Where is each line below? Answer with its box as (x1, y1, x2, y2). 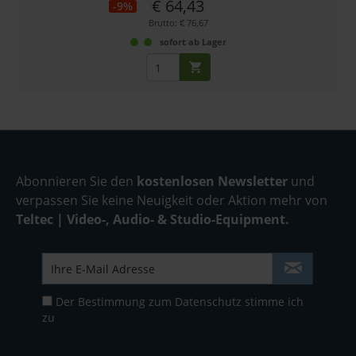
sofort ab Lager (159, 36, 226, 48)
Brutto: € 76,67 (148, 17, 208, 29)
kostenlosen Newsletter (137, 172, 288, 191)
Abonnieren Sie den (16, 172, 137, 191)
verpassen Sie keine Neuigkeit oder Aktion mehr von (16, 192, 327, 210)
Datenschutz (174, 294, 242, 310)
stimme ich (241, 294, 304, 310)
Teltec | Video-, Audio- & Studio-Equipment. (16, 211, 289, 229)
